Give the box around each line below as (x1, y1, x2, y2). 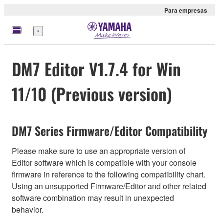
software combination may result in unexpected (12, 192, 174, 204)
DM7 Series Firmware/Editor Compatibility (12, 122, 207, 140)
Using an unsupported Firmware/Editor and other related (12, 180, 206, 192)
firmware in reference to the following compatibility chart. (12, 169, 205, 180)
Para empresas (164, 6, 207, 15)
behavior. (12, 204, 44, 216)
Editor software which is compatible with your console (12, 157, 197, 169)
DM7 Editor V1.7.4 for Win (12, 56, 181, 82)
